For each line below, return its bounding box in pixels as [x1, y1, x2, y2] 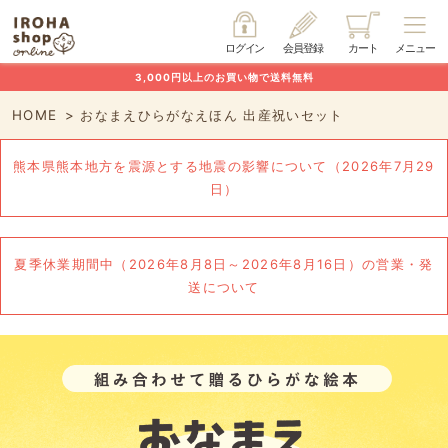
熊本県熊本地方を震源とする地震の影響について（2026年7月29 [13, 158, 435, 174]
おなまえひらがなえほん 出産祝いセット [80, 107, 344, 123]
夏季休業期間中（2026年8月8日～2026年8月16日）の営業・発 [14, 256, 434, 272]
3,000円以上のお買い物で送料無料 [134, 71, 314, 83]
